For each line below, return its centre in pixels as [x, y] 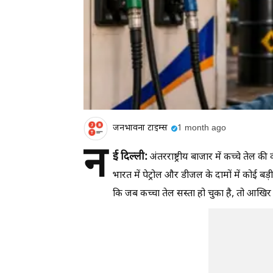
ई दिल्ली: [131, 157]
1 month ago [202, 129]
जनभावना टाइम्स [140, 129]
